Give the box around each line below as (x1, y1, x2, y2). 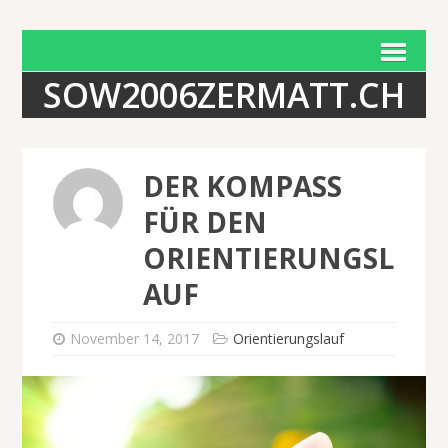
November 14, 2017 (69, 329, 199, 349)
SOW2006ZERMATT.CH (43, 72, 405, 118)
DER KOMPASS (142, 167, 342, 206)
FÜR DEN (142, 203, 267, 242)
